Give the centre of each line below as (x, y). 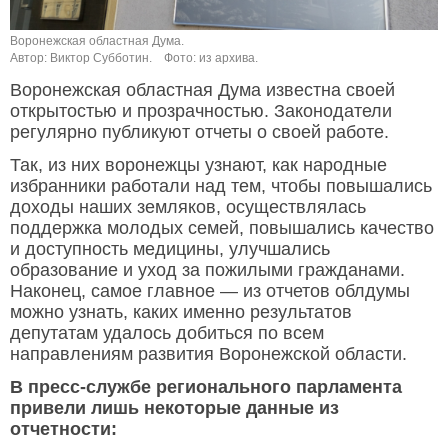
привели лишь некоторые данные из (174, 408)
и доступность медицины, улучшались (170, 249)
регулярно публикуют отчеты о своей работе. (199, 132)
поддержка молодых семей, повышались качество (222, 228)
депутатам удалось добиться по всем (167, 333)
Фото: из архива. (211, 58)
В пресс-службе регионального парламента (206, 387)
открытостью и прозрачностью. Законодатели (201, 111)
